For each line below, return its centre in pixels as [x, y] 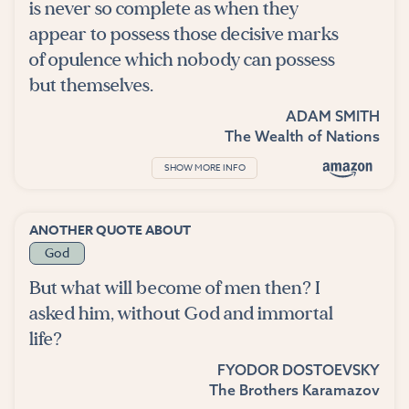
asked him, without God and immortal [181, 313]
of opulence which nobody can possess [182, 59]
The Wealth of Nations [302, 136]
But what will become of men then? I [175, 288]
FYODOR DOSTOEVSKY [299, 369]
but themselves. [91, 85]
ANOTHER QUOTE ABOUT [110, 230]
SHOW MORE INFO [204, 168]
